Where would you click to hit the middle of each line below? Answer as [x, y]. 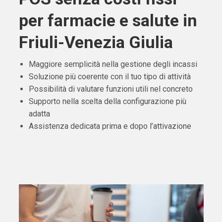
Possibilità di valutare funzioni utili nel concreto [111, 89]
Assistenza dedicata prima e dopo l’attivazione [110, 126]
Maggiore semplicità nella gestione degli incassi [113, 64]
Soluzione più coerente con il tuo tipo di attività [110, 77]
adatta [39, 114]
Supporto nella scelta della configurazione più [107, 102]
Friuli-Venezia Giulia [96, 42]
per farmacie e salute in [108, 21]
